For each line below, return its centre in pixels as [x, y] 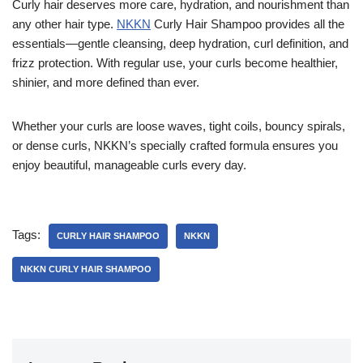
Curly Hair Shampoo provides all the [248, 24]
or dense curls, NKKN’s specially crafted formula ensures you [175, 146]
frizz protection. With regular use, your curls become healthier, [175, 63]
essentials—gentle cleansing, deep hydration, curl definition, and [180, 44]
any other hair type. [64, 24]
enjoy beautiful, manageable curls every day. [129, 165]
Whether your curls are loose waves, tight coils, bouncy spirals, [179, 126]
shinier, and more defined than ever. [106, 83]
